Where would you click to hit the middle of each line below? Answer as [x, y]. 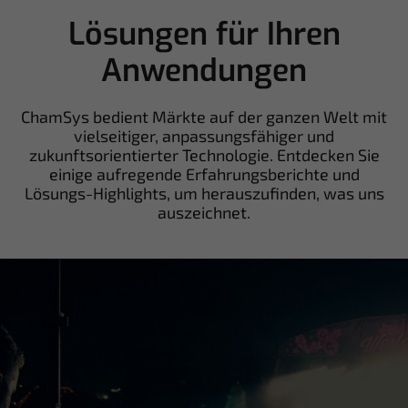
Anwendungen [204, 71]
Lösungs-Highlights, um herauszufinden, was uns [204, 194]
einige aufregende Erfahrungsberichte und [204, 174]
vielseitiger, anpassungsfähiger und [204, 136]
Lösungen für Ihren [204, 35]
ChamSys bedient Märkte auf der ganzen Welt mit [204, 117]
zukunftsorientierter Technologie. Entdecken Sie [204, 155]
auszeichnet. [204, 213]
